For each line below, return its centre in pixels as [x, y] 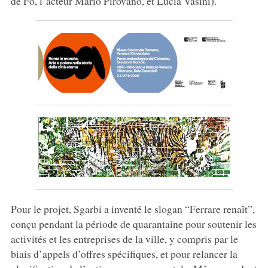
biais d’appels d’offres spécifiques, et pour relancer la [124, 253]
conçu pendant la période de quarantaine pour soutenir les [133, 223]
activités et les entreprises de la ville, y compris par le [124, 238]
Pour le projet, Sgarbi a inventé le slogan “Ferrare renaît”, [133, 208]
